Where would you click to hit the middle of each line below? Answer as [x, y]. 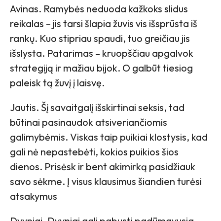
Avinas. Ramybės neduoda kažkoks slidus [99, 8]
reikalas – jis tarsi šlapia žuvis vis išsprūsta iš [104, 23]
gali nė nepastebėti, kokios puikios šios [94, 151]
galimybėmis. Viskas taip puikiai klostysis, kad [109, 137]
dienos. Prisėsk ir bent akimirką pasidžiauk [103, 166]
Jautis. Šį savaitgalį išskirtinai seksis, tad [97, 107]
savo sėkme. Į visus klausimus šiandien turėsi [106, 181]
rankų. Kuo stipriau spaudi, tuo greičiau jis [100, 38]
